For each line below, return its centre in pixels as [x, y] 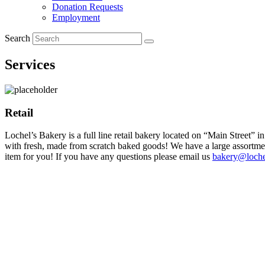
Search [19, 38]
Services [30, 64]
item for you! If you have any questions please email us [109, 157]
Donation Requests [88, 7]
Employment [76, 17]
